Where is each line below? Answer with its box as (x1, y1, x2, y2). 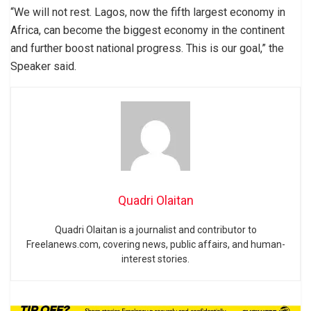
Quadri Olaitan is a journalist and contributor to (54, 224, 257, 235)
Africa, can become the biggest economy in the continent (10, 23, 285, 37)
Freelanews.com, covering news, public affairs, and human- (26, 238, 285, 250)
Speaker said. (10, 59, 76, 73)
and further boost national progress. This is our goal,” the (10, 41, 284, 55)
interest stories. (121, 253, 190, 264)
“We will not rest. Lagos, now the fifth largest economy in (10, 5, 285, 19)
